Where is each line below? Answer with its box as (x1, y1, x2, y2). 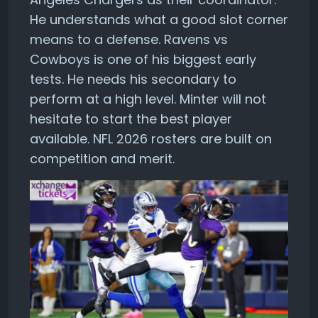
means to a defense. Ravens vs (30, 30, 228, 48)
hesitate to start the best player (30, 109, 232, 128)
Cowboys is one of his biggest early (30, 50, 256, 68)
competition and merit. (30, 149, 175, 168)
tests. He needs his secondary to (30, 70, 236, 88)
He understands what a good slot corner (30, 10, 288, 28)
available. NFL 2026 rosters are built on (30, 129, 272, 148)
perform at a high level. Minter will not (30, 89, 266, 108)
